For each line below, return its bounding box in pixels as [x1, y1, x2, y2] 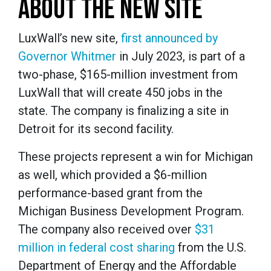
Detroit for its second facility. [18, 122, 174, 137]
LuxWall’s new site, [18, 31, 121, 46]
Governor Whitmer [18, 49, 116, 64]
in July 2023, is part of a [116, 49, 245, 64]
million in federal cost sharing [18, 240, 175, 255]
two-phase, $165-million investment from [18, 67, 238, 82]
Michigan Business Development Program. [18, 204, 244, 219]
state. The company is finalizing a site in [18, 103, 229, 119]
